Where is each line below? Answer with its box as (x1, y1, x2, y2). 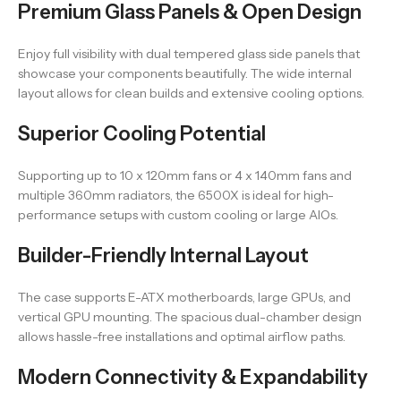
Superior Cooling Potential (18, 122, 266, 146)
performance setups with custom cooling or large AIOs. (18, 207, 338, 223)
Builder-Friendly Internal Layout (18, 243, 309, 268)
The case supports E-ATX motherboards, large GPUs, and (18, 289, 351, 305)
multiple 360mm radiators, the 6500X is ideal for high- (18, 187, 334, 203)
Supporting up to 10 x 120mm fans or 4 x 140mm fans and (18, 167, 352, 183)
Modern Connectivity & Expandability (18, 365, 368, 389)
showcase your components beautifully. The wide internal (18, 65, 352, 81)
